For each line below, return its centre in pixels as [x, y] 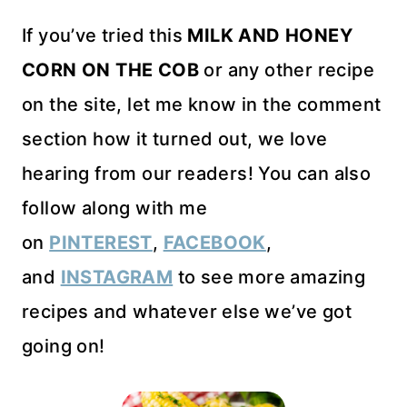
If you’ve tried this [105, 36]
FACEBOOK [214, 243]
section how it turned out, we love [175, 139]
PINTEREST [101, 243]
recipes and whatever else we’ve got [187, 312]
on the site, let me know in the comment [202, 105]
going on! [64, 347]
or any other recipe [287, 70]
